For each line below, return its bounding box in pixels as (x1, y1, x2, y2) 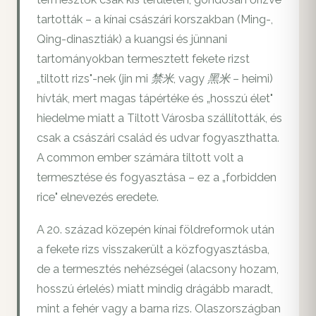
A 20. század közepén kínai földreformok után (37, 223, 274, 237)
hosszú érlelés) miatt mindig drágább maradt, (37, 282, 273, 296)
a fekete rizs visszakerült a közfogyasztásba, (37, 243, 269, 257)
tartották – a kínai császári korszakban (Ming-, (37, 13, 273, 27)
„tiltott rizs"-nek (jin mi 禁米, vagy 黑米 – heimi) (37, 72, 273, 86)
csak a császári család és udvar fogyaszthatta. (37, 131, 279, 145)
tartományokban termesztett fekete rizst (37, 52, 250, 66)
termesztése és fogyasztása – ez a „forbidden (37, 171, 276, 185)
